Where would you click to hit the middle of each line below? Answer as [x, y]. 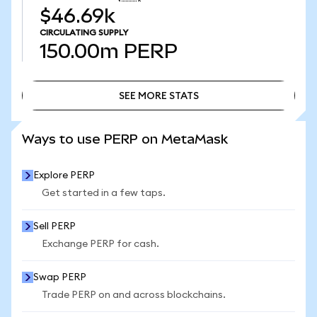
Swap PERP [60, 277]
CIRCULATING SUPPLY [84, 33]
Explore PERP [64, 175]
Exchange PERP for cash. [100, 244]
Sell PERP [54, 226]
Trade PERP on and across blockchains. [134, 295]
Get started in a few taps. [104, 193]
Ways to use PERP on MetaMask [125, 139]
